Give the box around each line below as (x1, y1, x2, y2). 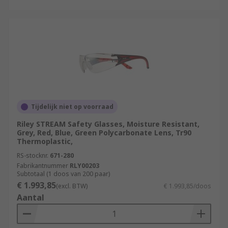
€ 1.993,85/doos (164, 182, 211, 190)
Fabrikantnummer (17, 161, 68, 170)
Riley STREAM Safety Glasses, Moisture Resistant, (17, 119, 199, 129)
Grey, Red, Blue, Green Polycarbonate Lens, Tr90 (17, 128, 191, 137)
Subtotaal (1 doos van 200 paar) (17, 169, 110, 178)
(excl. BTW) (56, 182, 88, 190)
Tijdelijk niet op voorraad (31, 102, 113, 111)
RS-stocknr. (17, 151, 48, 160)
